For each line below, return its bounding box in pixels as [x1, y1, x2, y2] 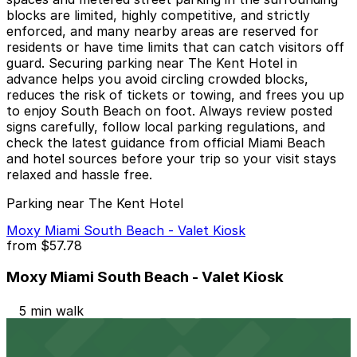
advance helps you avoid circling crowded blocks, [6, 71, 308, 88]
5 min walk [19, 302, 84, 319]
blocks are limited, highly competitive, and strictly [6, 7, 310, 24]
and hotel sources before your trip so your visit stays [6, 151, 336, 167]
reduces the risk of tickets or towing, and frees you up [6, 87, 344, 104]
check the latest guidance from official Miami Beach [6, 135, 325, 151]
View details [6, 334, 78, 351]
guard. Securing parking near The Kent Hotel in [6, 55, 297, 72]
